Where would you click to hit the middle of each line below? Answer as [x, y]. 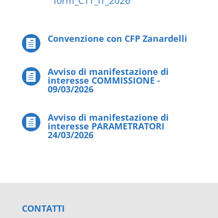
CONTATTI [43, 208]
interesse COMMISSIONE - [104, 80]
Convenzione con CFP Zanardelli [117, 38]
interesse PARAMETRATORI [106, 126]
